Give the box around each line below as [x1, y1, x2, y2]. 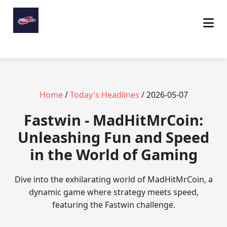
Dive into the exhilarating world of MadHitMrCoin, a [14, 174, 213, 185]
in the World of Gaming [29, 144, 198, 164]
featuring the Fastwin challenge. [52, 199, 175, 210]
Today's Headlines [69, 89, 139, 100]
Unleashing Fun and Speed [18, 127, 209, 147]
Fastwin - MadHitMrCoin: [24, 110, 203, 130]
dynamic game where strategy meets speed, [28, 186, 199, 198]
